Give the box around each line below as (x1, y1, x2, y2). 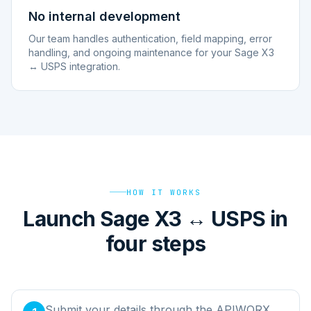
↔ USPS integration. (28, 60, 120, 72)
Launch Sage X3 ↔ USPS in (23, 205, 288, 231)
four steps (105, 230, 206, 256)
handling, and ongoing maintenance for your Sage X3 (28, 47, 274, 58)
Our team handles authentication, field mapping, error (28, 33, 272, 44)
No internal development (28, 9, 180, 24)
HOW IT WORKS (126, 187, 201, 197)
